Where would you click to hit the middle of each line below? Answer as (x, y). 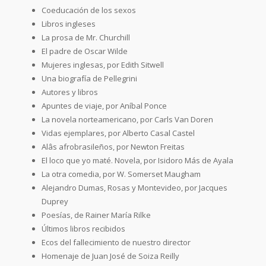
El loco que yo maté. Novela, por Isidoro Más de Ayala (137, 160)
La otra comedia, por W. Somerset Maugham (121, 174)
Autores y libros (70, 92)
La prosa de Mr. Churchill (86, 37)
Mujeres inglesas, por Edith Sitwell (103, 64)
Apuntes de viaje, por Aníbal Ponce (104, 105)
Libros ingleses (69, 23)
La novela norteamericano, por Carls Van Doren (127, 119)
